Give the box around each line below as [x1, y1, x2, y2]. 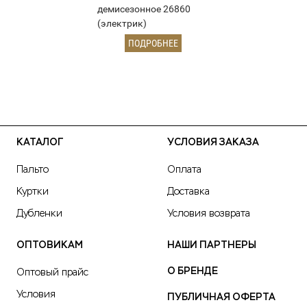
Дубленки [16, 208, 62, 219]
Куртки [16, 186, 49, 197]
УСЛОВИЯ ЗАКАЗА [167, 137, 259, 147]
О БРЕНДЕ [167, 266, 218, 276]
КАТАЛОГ [16, 137, 63, 147]
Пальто [16, 164, 49, 175]
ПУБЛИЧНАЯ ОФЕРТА [167, 292, 275, 302]
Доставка [167, 186, 210, 197]
